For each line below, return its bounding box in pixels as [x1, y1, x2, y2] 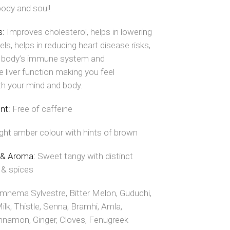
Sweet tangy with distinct [37, 151, 133, 162]
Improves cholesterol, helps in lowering [7, 27, 152, 37]
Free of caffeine [12, 104, 72, 114]
